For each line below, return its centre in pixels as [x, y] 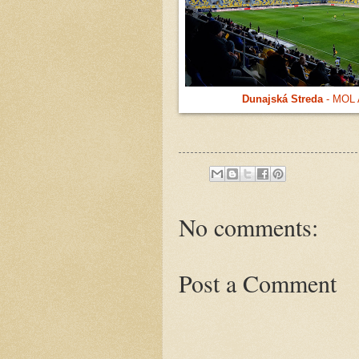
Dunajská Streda [282, 99]
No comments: [248, 227]
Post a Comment [258, 283]
